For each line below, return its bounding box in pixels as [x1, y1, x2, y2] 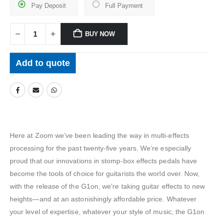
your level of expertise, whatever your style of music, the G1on [10, 207, 205, 216]
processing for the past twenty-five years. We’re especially [10, 144, 192, 152]
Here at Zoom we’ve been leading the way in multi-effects [10, 131, 189, 139]
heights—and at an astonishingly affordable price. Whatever [10, 195, 197, 203]
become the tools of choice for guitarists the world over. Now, [10, 169, 200, 177]
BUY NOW [85, 30, 115, 38]
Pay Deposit [31, 2, 66, 10]
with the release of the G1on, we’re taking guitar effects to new [10, 182, 205, 190]
